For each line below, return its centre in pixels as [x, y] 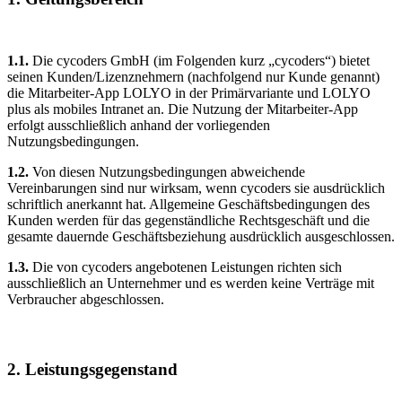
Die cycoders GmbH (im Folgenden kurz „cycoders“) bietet [199, 61]
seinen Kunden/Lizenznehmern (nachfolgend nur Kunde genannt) [193, 77]
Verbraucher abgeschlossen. [86, 300]
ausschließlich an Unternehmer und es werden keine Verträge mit [191, 284]
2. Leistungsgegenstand [92, 370]
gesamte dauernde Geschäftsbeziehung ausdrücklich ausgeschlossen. [201, 237]
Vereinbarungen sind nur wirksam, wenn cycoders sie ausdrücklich [196, 188]
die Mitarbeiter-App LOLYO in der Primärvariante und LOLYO [189, 93]
